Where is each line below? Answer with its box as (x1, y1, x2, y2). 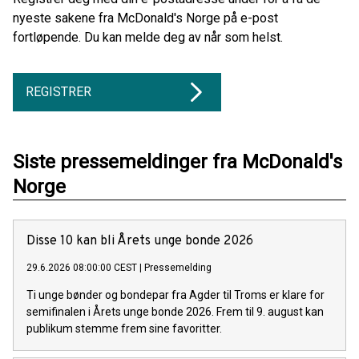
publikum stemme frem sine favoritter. (26, 321, 222, 335)
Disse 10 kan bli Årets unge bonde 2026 (26, 232, 253, 249)
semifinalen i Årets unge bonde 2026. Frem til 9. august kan (26, 305, 324, 318)
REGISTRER (26, 83, 91, 99)
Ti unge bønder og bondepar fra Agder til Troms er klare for (26, 288, 325, 301)
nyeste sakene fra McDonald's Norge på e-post (13, 10, 278, 26)
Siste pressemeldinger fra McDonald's (13, 150, 342, 173)
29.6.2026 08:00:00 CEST (26, 261, 137, 273)
